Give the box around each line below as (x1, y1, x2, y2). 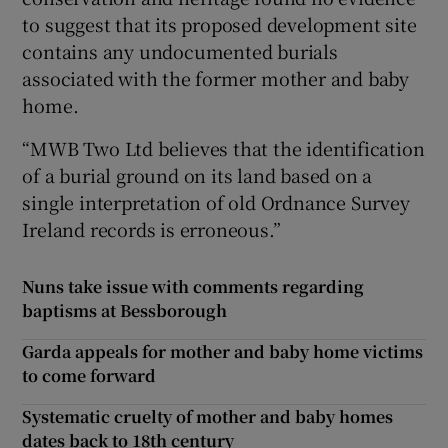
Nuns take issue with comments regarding (22, 275, 365, 299)
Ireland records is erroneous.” (22, 216, 281, 243)
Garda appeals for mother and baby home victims (22, 340, 424, 364)
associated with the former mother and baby (22, 65, 410, 92)
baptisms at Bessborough (22, 299, 228, 323)
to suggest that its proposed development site (22, 11, 417, 38)
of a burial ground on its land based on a (22, 162, 373, 189)
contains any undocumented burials (22, 38, 338, 65)
